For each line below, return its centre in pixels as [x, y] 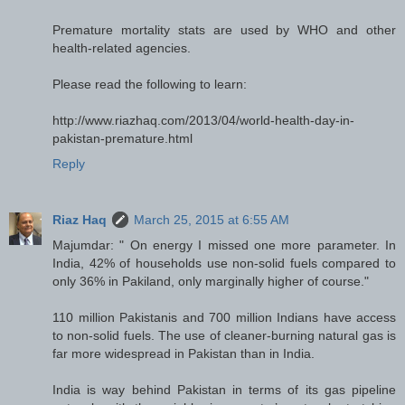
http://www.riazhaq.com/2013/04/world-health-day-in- [203, 120]
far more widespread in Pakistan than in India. [184, 353]
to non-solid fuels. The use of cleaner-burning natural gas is [224, 335]
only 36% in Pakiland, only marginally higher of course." [211, 281]
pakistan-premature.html [122, 138]
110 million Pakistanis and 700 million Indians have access [224, 317]
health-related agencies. [122, 47]
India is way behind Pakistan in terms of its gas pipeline [224, 389]
